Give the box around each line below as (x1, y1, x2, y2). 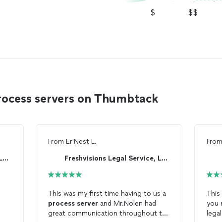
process (48, 199, 75, 208)
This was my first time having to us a (48, 189, 166, 198)
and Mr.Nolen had (98, 199, 156, 208)
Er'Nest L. (65, 137, 97, 146)
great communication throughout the (48, 209, 170, 218)
